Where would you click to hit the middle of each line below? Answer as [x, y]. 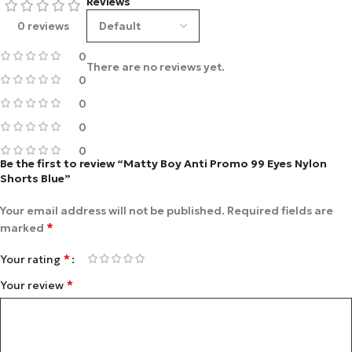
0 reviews [43, 26]
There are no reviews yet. [156, 67]
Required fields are [280, 211]
